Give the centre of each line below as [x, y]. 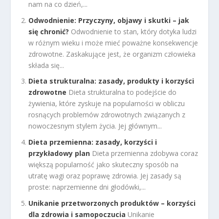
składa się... [46, 65]
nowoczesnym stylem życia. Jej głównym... [95, 126]
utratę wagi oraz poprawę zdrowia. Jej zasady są [105, 176]
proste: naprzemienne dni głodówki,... [87, 187]
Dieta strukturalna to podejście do [123, 92]
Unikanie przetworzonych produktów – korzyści [112, 203]
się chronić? [49, 31]
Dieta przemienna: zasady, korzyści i [93, 142]
